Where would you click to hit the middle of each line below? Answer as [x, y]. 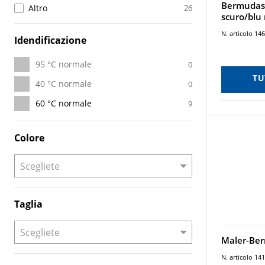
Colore [29, 138]
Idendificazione [50, 40]
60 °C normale [64, 103]
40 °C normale [64, 84]
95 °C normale [64, 64]
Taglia [28, 204]
